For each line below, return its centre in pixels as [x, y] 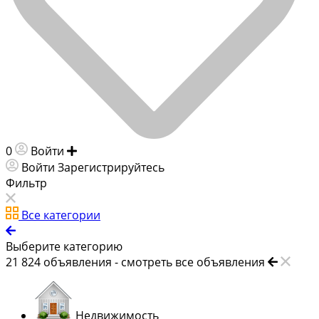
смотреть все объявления [193, 262]
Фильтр [26, 183]
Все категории [61, 215]
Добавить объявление [142, 151]
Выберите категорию [64, 246]
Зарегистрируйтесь [111, 167]
